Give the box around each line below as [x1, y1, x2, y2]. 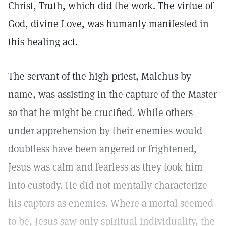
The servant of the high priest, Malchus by [8, 70, 191, 83]
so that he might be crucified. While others [8, 106, 193, 119]
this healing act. [8, 35, 78, 48]
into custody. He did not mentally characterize [8, 179, 207, 192]
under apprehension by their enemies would [8, 124, 202, 137]
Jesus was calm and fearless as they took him [8, 160, 203, 174]
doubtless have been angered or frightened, [8, 142, 197, 155]
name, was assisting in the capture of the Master [8, 88, 217, 101]
